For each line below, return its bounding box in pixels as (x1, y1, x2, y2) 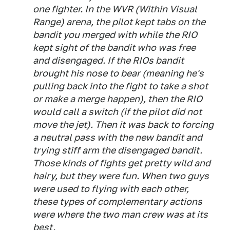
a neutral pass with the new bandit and (33, 132, 202, 143)
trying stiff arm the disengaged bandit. (33, 145, 202, 156)
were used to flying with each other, (33, 183, 189, 194)
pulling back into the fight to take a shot (33, 81, 208, 91)
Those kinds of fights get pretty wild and (33, 158, 210, 168)
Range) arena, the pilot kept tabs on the (33, 16, 205, 27)
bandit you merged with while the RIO (33, 29, 197, 40)
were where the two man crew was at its (33, 209, 208, 220)
